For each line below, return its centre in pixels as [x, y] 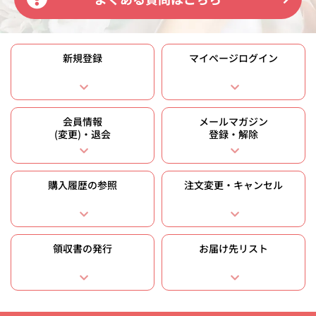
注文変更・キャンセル [233, 185]
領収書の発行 [83, 249]
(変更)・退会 [83, 134]
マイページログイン [233, 58]
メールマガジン [233, 122]
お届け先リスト [233, 249]
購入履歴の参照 [83, 185]
